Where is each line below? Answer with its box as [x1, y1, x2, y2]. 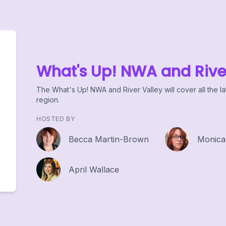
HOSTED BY [36, 115, 75, 123]
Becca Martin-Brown [69, 134, 149, 145]
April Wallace [69, 164, 119, 175]
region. [36, 95, 60, 104]
